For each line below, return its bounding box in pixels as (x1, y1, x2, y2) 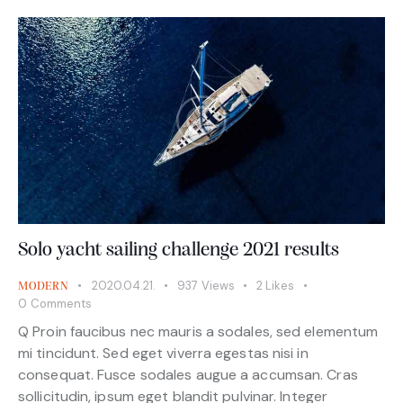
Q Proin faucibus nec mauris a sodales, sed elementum (18, 321, 379, 341)
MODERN (18, 281, 69, 293)
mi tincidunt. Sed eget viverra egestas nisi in (18, 343, 309, 363)
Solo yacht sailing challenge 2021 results (18, 240, 339, 262)
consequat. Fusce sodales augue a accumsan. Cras (18, 364, 358, 384)
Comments (30, 296, 92, 312)
